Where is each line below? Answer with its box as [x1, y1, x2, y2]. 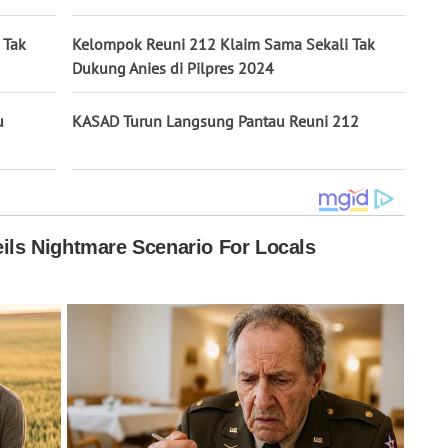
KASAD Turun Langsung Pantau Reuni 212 [72, 111, 359, 132]
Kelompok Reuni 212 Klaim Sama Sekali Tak [72, 34, 375, 55]
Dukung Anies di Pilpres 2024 [72, 58, 274, 79]
